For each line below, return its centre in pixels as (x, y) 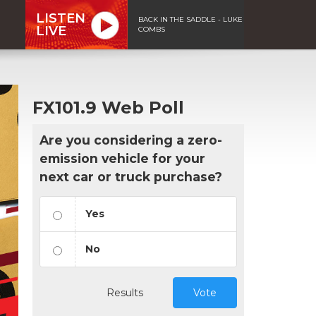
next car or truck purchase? (131, 176)
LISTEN (61, 18)
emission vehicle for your (122, 158)
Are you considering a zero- (131, 140)
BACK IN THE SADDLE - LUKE (190, 19)
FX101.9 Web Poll (108, 107)
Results (125, 292)
